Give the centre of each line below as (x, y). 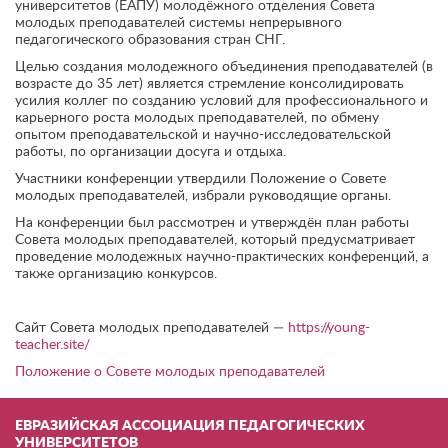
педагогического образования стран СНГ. (150, 40)
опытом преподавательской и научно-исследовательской (203, 135)
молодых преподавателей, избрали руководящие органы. (203, 196)
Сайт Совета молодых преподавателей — (151, 328)
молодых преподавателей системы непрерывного (178, 23)
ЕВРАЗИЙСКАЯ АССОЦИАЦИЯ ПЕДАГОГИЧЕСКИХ (190, 426)
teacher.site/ (52, 345)
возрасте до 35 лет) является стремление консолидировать (209, 84)
